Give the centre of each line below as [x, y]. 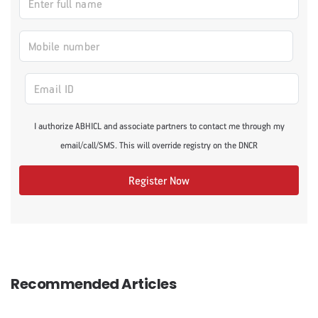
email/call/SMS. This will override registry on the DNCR [159, 144]
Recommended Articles [93, 284]
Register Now [159, 180]
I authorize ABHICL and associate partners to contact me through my [159, 125]
